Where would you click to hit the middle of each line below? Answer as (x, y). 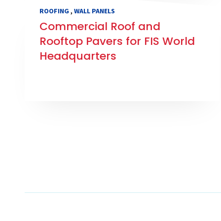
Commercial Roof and (100, 27)
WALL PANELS (94, 11)
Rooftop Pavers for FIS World (117, 41)
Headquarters (78, 56)
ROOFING (54, 11)
